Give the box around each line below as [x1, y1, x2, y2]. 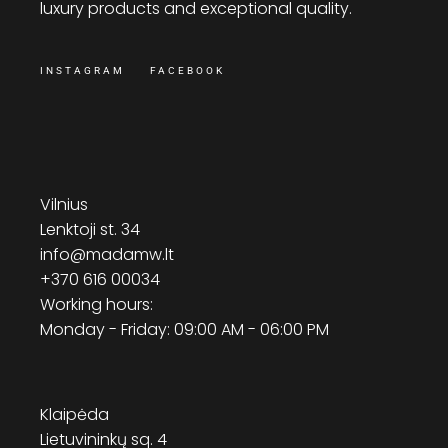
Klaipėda [40, 402, 110, 426]
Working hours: [40, 292, 154, 316]
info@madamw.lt [40, 242, 175, 266]
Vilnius [40, 192, 89, 216]
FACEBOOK [150, 64, 226, 76]
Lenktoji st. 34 [40, 217, 141, 241]
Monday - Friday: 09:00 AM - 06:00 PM [40, 317, 330, 341]
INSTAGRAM [40, 64, 126, 76]
